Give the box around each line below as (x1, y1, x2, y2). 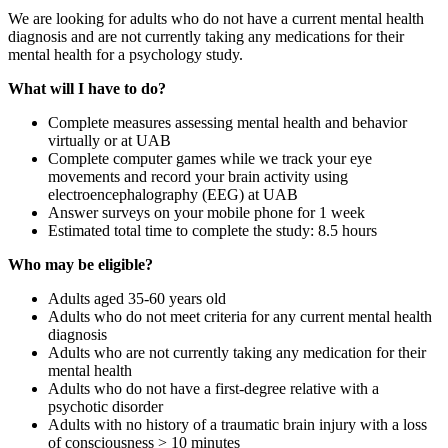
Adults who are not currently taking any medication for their (48, 344, 426, 362)
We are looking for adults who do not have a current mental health (8, 10, 424, 28)
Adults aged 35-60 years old (48, 290, 226, 308)
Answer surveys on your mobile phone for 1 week (48, 204, 365, 222)
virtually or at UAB (48, 132, 171, 150)
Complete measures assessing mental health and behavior (48, 114, 407, 132)
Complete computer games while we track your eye (48, 150, 372, 168)
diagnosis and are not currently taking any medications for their (8, 28, 404, 46)
